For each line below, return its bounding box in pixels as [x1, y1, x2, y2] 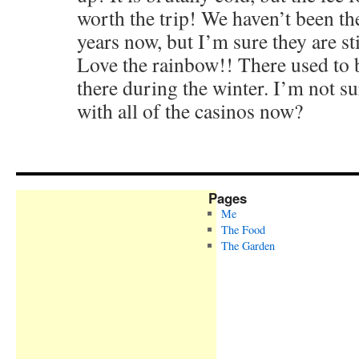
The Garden [220, 238, 275, 253]
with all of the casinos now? [77, 97, 303, 124]
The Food [220, 222, 265, 237]
